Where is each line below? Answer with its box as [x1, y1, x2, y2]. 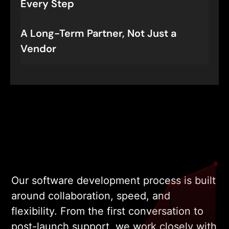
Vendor [20, 41, 56, 55]
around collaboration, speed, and [11, 189, 170, 202]
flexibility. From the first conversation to [11, 204, 203, 217]
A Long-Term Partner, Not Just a [20, 26, 176, 40]
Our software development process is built [11, 174, 216, 187]
